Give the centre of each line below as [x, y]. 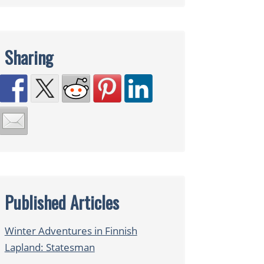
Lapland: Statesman [49, 247]
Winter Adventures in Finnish [71, 231]
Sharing [29, 57]
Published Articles [62, 202]
